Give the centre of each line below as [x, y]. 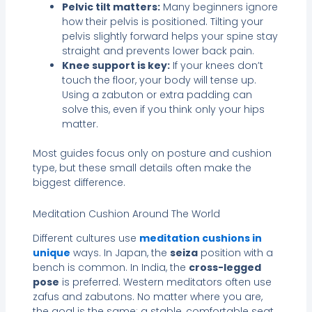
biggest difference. [79, 182]
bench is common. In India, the [110, 268]
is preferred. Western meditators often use [165, 282]
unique [51, 253]
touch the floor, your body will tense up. [159, 80]
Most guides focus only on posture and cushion [152, 153]
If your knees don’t [216, 65]
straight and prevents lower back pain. [158, 50]
